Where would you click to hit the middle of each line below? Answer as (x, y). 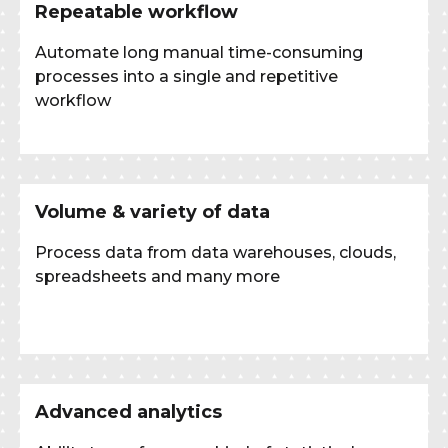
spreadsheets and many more (157, 276)
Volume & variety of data (152, 211)
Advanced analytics (128, 411)
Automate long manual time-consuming (199, 52)
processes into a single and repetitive (186, 76)
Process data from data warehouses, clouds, (215, 252)
